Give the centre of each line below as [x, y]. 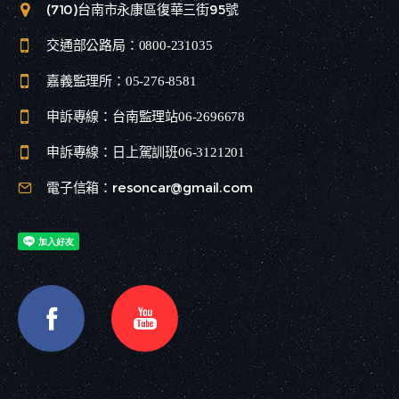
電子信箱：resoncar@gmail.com [150, 187]
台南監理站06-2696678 [179, 116]
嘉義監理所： [86, 80]
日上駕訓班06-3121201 [179, 152]
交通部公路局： [93, 45]
